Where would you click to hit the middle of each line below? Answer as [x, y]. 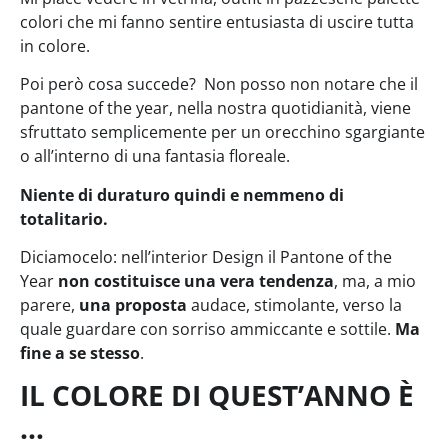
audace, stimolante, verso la [296, 304]
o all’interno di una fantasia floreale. [155, 156]
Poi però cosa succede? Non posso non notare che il [219, 84]
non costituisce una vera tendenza [196, 280]
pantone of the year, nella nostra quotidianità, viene [215, 108]
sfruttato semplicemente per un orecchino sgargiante [222, 132]
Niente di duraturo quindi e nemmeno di [182, 194]
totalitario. [64, 218]
